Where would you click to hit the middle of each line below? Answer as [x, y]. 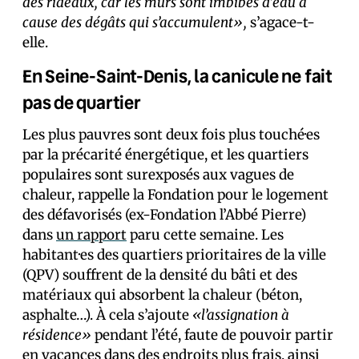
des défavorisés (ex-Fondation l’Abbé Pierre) [164, 215]
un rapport [91, 235]
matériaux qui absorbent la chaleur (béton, [162, 295]
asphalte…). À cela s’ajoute [107, 315]
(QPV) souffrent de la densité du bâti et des [160, 275]
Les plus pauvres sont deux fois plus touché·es [171, 135]
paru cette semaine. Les [205, 235]
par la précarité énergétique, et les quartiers [165, 155]
